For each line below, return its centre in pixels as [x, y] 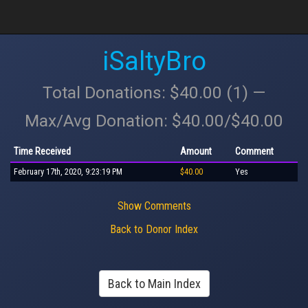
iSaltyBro [154, 61]
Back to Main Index [154, 284]
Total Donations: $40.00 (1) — [154, 92]
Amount [196, 151]
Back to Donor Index [154, 229]
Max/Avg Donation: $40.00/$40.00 [154, 121]
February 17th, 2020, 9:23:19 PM [68, 172]
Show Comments [154, 206]
